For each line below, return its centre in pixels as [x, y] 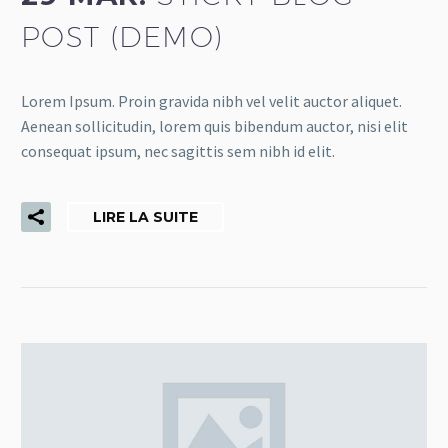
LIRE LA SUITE [145, 216]
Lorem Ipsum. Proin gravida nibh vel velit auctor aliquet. [211, 101]
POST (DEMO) [122, 36]
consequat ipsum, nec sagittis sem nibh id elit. [178, 151]
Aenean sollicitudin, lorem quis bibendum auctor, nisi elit [214, 126]
